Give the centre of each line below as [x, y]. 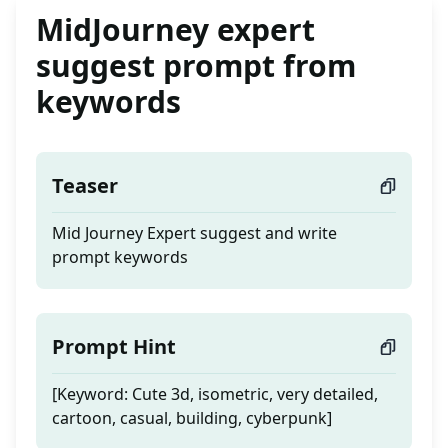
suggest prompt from [196, 66]
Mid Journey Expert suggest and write [194, 233]
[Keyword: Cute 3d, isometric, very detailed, [215, 394]
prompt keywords [120, 257]
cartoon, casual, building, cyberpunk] [192, 418]
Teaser [85, 186]
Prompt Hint [114, 347]
